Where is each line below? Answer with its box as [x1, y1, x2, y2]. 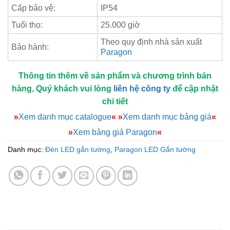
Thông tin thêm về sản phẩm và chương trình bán [18, 71, 212, 80]
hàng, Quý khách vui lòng [12, 84, 111, 93]
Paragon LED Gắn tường [114, 145, 196, 154]
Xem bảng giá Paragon [73, 127, 157, 137]
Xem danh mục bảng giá [123, 112, 212, 121]
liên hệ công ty [113, 84, 170, 93]
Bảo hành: [11, 43, 49, 51]
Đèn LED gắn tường [45, 145, 110, 154]
